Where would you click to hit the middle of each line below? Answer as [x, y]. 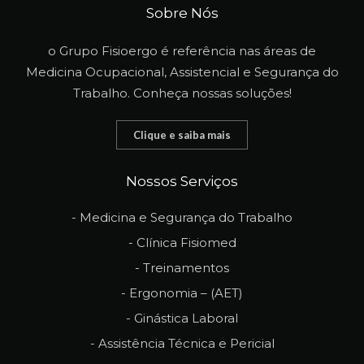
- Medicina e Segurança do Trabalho [182, 218]
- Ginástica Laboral [182, 318]
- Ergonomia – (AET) [182, 293]
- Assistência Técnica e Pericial [182, 344]
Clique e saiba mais [182, 135]
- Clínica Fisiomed [182, 243]
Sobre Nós [182, 13]
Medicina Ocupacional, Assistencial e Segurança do [182, 72]
